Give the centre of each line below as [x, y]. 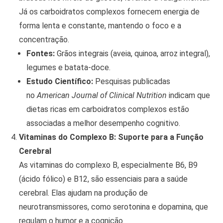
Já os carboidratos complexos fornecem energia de [109, 12]
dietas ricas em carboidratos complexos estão [108, 110]
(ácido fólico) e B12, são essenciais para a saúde [103, 179]
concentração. [44, 40]
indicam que [188, 96]
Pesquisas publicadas [131, 82]
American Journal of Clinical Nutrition [102, 96]
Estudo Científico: [59, 82]
